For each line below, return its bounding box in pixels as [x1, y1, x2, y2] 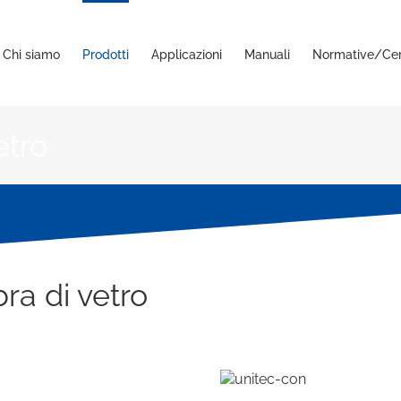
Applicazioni [150, 47, 222, 62]
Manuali [243, 47, 290, 62]
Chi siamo [2, 47, 60, 62]
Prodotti [81, 47, 129, 62]
